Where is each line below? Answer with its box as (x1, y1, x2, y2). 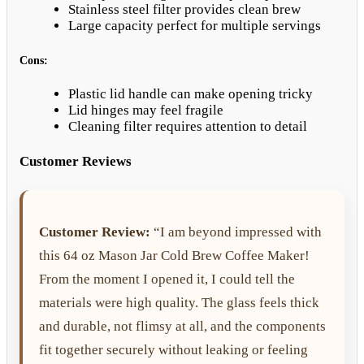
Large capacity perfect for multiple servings (68, 18, 321, 34)
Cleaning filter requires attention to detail (68, 119, 307, 135)
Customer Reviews (19, 153, 132, 169)
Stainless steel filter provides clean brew (68, 2, 301, 18)
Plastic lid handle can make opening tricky (68, 86, 313, 102)
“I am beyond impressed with (150, 223, 322, 240)
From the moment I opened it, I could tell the (39, 271, 295, 287)
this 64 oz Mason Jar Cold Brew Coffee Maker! (39, 247, 310, 263)
